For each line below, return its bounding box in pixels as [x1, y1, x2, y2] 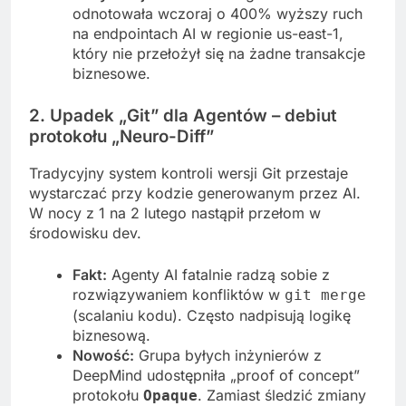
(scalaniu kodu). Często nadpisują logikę [72, 306, 351, 325]
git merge [285, 286, 366, 304]
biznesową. [72, 326, 150, 345]
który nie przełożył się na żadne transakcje [72, 43, 365, 63]
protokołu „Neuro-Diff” [29, 125, 214, 147]
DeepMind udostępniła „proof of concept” [72, 366, 360, 385]
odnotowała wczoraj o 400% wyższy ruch [72, 4, 362, 23]
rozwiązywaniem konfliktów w [72, 285, 285, 304]
